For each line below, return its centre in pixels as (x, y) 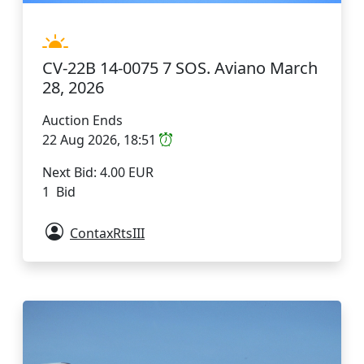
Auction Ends (82, 121)
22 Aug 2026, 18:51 (101, 140)
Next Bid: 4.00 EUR (98, 173)
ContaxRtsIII (107, 234)
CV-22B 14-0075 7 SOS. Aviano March (180, 68)
